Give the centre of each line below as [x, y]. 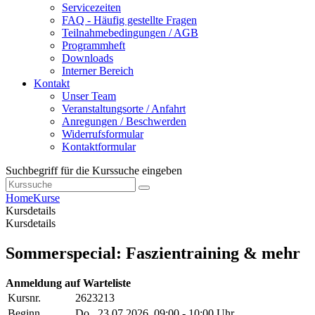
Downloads [88, 58]
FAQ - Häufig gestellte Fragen [129, 20]
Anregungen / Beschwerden [124, 122]
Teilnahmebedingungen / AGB [130, 33]
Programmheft [94, 46]
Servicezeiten [91, 8]
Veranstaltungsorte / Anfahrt [124, 109]
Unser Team [89, 96]
